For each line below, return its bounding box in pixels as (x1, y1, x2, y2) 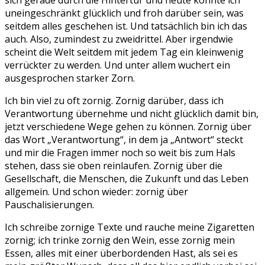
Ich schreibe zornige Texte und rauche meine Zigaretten (5, 221, 254, 234)
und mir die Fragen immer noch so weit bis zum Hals (5, 146, 235, 159)
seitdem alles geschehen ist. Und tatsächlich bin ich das (5, 20, 247, 33)
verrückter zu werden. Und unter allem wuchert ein (5, 59, 230, 72)
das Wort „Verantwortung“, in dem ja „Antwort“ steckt (5, 133, 243, 146)
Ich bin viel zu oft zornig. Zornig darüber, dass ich (5, 94, 224, 107)
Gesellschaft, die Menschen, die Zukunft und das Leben (5, 172, 248, 185)
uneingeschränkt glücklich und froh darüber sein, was (5, 7, 244, 20)
